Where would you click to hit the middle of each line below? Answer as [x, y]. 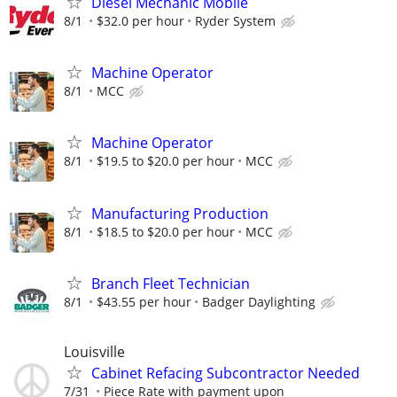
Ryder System [235, 21]
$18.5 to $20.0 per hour [166, 231]
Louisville [94, 352]
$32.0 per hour [140, 21]
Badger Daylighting [259, 301]
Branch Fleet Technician [171, 283]
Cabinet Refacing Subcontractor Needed [226, 373]
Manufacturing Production [180, 213]
